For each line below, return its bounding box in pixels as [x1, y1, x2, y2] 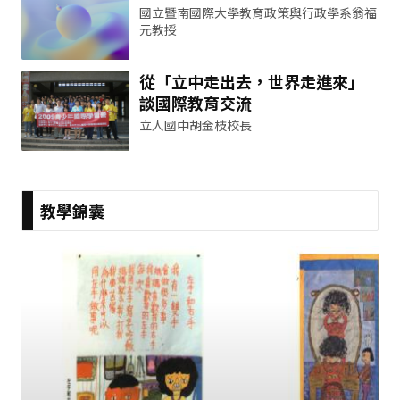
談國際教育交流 [139, 91, 252, 115]
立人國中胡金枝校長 [139, 116, 252, 135]
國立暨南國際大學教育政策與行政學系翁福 [139, 4, 377, 22]
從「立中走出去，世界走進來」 [139, 70, 364, 94]
